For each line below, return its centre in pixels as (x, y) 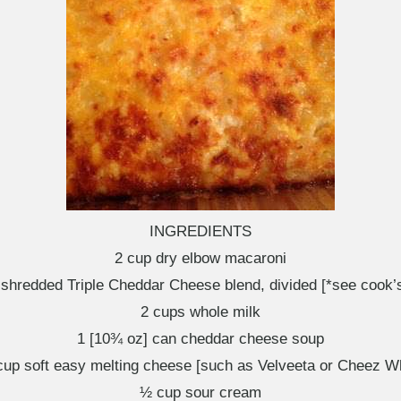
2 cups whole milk (200, 312)
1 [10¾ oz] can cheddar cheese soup (200, 339)
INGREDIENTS (200, 231)
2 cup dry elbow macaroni (200, 258)
